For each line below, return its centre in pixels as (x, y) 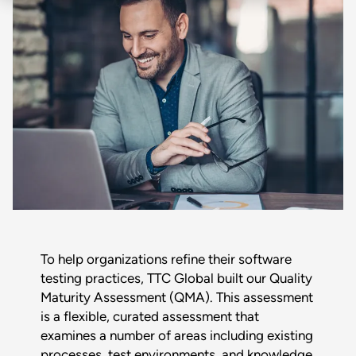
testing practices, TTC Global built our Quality (176, 278)
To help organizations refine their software (166, 259)
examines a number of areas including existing (176, 335)
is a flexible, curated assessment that (149, 316)
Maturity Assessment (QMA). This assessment (176, 297)
